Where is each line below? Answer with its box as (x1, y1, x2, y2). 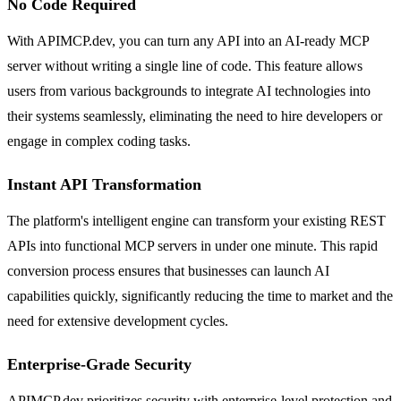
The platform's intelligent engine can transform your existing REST (7, 212, 386, 228)
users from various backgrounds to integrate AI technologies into (7, 82, 371, 98)
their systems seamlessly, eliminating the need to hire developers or (7, 107, 382, 124)
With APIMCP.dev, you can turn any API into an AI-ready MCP (7, 32, 369, 48)
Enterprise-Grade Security (7, 354, 192, 373)
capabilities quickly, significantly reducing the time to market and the (7, 287, 393, 303)
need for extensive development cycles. (7, 312, 228, 328)
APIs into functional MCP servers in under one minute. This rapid (7, 237, 378, 253)
